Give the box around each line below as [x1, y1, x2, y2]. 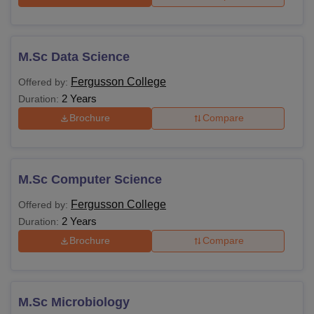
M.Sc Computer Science [18, 172, 162, 186]
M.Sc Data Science [18, 49, 130, 64]
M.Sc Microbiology [18, 294, 130, 309]
